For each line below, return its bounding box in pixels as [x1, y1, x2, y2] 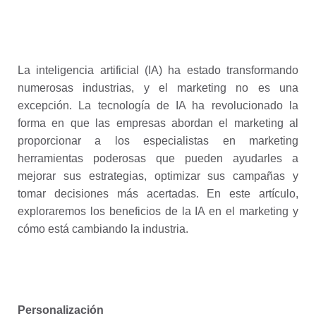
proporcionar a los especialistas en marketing [18, 135, 298, 147]
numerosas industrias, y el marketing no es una [18, 82, 298, 94]
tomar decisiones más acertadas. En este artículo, [18, 188, 298, 200]
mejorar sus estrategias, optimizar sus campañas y [18, 170, 298, 182]
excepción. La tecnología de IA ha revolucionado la [18, 99, 298, 111]
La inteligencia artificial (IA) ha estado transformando [18, 64, 298, 76]
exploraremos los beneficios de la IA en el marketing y [18, 205, 298, 217]
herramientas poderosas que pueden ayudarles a [18, 152, 298, 164]
